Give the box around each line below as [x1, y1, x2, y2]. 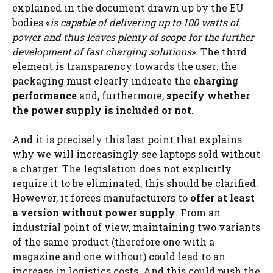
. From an [175, 205, 221, 219]
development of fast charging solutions [12, 44, 191, 58]
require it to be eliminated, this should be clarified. [12, 176, 258, 190]
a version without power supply [12, 205, 175, 219]
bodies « [12, 15, 50, 29]
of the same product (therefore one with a [12, 235, 214, 248]
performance [12, 88, 77, 102]
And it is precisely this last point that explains [12, 132, 242, 146]
